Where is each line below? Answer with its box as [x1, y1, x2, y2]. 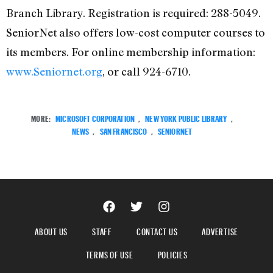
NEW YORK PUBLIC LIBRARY [145, 110, 227, 124]
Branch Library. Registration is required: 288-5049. [6, 6, 261, 20]
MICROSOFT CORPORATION [55, 110, 135, 124]
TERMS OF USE [85, 246, 133, 260]
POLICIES [157, 246, 188, 260]
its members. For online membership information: [6, 45, 255, 59]
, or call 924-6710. [102, 65, 191, 79]
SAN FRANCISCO [99, 123, 147, 136]
